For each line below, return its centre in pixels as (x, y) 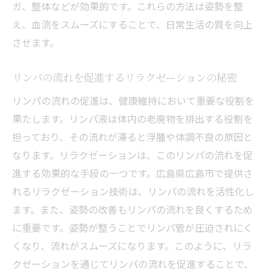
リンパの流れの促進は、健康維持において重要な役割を (133, 100)
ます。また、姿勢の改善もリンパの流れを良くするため (132, 209)
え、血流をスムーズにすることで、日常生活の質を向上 (132, 24)
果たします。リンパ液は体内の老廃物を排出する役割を (132, 119)
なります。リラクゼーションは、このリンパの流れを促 (132, 155)
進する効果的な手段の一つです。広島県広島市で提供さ (132, 173)
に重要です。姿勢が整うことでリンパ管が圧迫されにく (132, 227)
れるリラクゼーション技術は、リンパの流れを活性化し (133, 191)
